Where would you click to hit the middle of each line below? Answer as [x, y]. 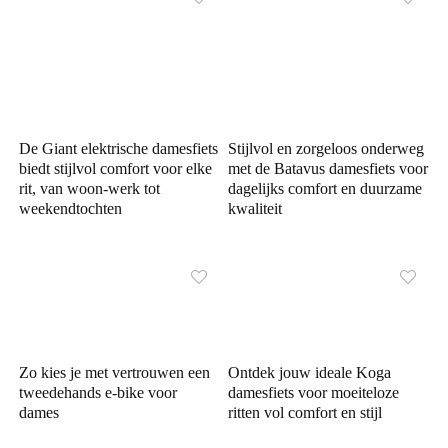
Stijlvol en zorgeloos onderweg [326, 149]
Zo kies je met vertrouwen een [115, 373]
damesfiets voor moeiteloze [314, 393]
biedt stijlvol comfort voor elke [116, 169]
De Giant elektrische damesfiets [119, 149]
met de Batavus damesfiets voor [328, 169]
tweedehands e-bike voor [98, 393]
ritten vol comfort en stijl [305, 413]
